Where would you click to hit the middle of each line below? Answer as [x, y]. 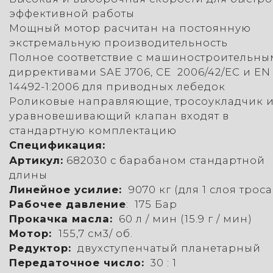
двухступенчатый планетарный [166, 248]
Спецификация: [57, 145]
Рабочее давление [68, 204]
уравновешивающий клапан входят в [119, 115]
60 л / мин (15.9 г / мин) [183, 218]
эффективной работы [72, 13]
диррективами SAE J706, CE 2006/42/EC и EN [140, 72]
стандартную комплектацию [93, 130]
